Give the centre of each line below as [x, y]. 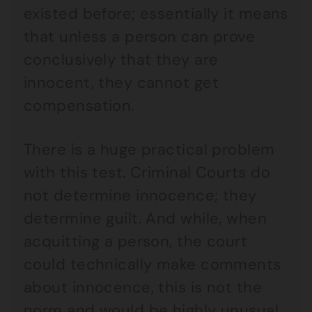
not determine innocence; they [140, 195]
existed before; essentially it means [156, 14]
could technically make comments [153, 264]
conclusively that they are [121, 60]
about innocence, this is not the [143, 287]
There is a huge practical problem [149, 149]
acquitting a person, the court [136, 241]
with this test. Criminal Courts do [147, 172]
